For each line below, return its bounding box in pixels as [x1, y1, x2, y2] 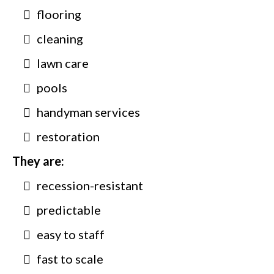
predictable [37, 202, 101, 217]
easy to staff [37, 226, 105, 242]
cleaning [37, 31, 83, 46]
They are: [12, 153, 64, 168]
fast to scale [37, 251, 103, 266]
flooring [37, 6, 81, 21]
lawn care [37, 55, 89, 70]
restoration [37, 128, 100, 144]
